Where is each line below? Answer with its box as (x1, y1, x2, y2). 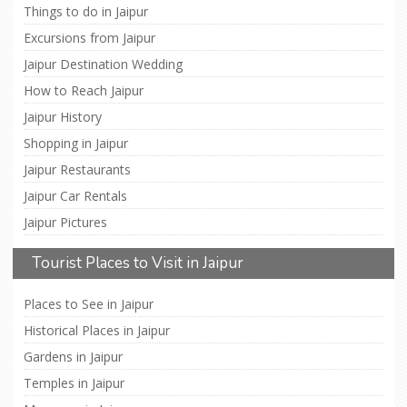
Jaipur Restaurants (24, 161, 131, 179)
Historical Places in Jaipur (24, 322, 170, 340)
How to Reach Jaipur (24, 82, 144, 100)
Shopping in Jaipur (24, 134, 128, 153)
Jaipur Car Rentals (24, 187, 127, 205)
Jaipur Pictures (24, 213, 107, 232)
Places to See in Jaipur (24, 295, 154, 313)
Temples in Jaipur (24, 374, 124, 392)
